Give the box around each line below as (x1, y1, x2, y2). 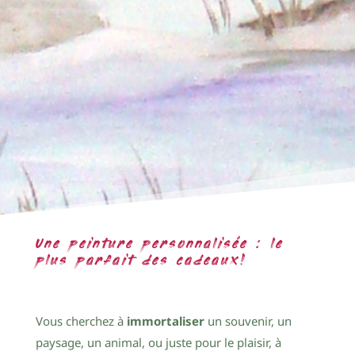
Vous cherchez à (35, 312, 127, 329)
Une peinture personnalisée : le (35, 236, 284, 252)
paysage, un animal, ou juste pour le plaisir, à (35, 334, 281, 350)
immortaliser (126, 312, 204, 329)
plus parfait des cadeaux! (35, 253, 248, 269)
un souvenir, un (204, 312, 292, 329)
